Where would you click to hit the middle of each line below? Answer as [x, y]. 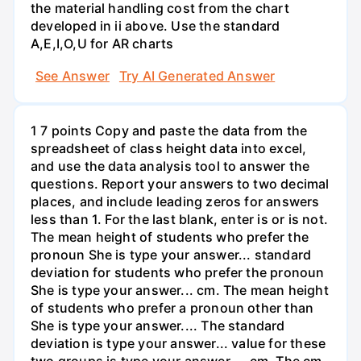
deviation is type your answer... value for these [178, 343]
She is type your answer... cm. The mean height [180, 290]
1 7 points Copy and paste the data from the [169, 130]
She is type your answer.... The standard [158, 325]
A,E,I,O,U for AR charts [102, 44]
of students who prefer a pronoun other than [172, 307]
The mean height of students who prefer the [170, 237]
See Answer [73, 75]
